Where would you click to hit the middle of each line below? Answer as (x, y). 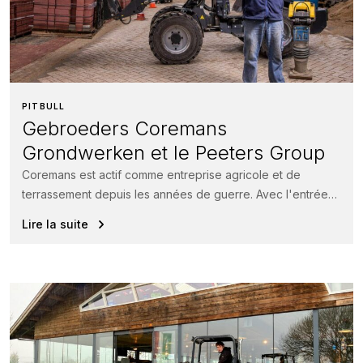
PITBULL (44, 107)
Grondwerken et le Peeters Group (173, 153)
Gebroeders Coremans (124, 129)
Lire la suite (55, 224)
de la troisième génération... (96, 214)
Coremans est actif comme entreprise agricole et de (161, 175)
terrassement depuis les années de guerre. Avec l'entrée (175, 194)
